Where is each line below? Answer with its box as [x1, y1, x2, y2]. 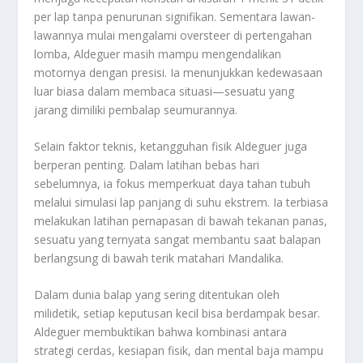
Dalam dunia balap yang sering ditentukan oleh [34, 287, 280, 303]
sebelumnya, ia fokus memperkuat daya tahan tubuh [34, 175, 311, 191]
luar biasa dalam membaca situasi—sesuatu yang [34, 83, 295, 99]
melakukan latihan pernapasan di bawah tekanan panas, [34, 212, 328, 228]
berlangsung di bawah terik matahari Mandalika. [34, 250, 284, 266]
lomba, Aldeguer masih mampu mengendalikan [34, 45, 282, 62]
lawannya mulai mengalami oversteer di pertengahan [34, 27, 313, 43]
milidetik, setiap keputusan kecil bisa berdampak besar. [34, 305, 321, 322]
